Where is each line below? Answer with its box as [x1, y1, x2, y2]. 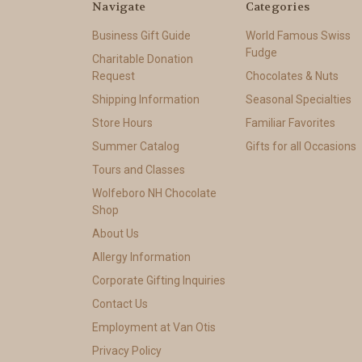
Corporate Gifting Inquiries [92, 274, 225, 288]
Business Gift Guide [92, 29, 191, 43]
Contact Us [92, 297, 148, 311]
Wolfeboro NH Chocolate [92, 187, 217, 200]
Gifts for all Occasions [245, 140, 356, 154]
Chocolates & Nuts [245, 69, 339, 83]
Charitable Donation [92, 53, 193, 66]
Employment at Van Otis [92, 320, 216, 334]
